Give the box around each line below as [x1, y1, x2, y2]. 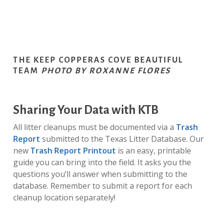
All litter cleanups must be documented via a [13, 121, 176, 132]
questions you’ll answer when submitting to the [13, 168, 187, 179]
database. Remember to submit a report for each [13, 180, 192, 191]
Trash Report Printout [30, 145, 116, 156]
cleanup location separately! [13, 192, 115, 203]
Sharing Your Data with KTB [13, 103, 158, 116]
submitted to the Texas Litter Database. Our [40, 133, 204, 144]
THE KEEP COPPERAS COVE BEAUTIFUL [13, 55, 183, 65]
